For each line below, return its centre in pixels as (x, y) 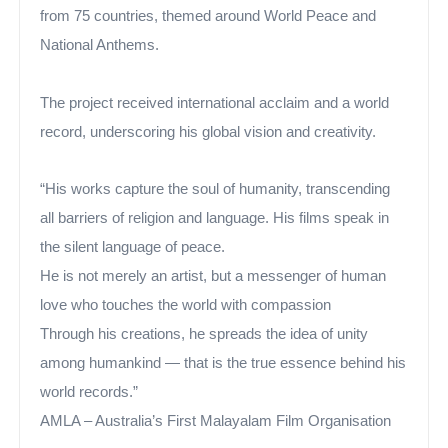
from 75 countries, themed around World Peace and (208, 16)
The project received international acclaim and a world (215, 103)
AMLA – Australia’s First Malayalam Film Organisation (216, 421)
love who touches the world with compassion (186, 305)
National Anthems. (100, 45)
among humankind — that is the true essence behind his (223, 363)
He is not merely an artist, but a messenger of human (213, 276)
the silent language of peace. (133, 247)
